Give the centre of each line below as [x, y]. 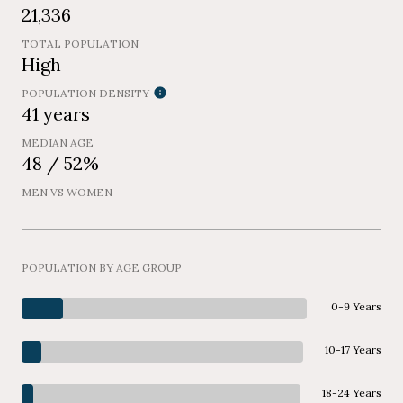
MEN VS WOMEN [67, 193]
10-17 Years [353, 350]
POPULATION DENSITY [85, 94]
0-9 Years [356, 307]
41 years [56, 114]
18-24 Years [352, 393]
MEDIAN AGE [58, 143]
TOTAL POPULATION [80, 44]
